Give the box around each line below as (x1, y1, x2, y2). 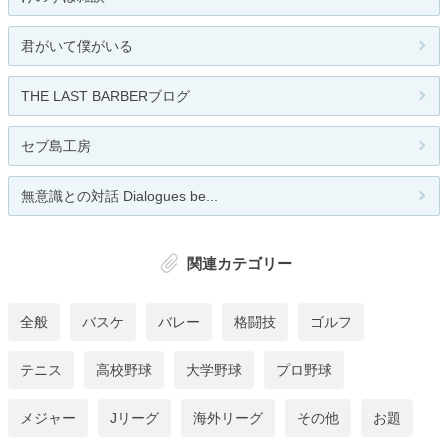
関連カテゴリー (186, 255, 292, 273)
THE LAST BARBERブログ (21, 88, 190, 105)
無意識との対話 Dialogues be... (21, 188, 218, 205)
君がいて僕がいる (21, 38, 133, 55)
